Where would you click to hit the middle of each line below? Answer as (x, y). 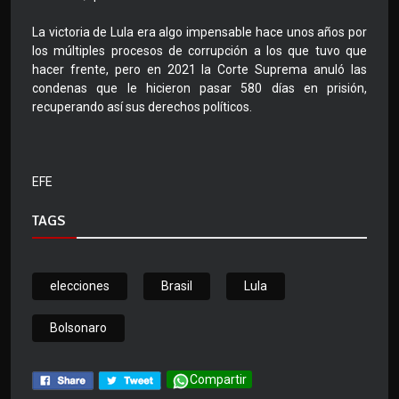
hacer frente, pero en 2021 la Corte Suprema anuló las (199, 70)
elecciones (80, 286)
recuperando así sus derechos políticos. (142, 107)
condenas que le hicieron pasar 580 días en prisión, (199, 89)
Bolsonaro (78, 328)
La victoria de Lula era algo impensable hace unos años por (199, 33)
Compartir (218, 380)
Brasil (177, 286)
